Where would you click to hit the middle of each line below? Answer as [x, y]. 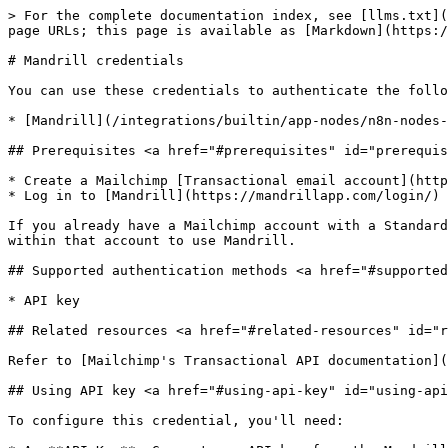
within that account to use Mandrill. [152, 240]
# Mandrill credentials [96, 60]
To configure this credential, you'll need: [176, 420]
